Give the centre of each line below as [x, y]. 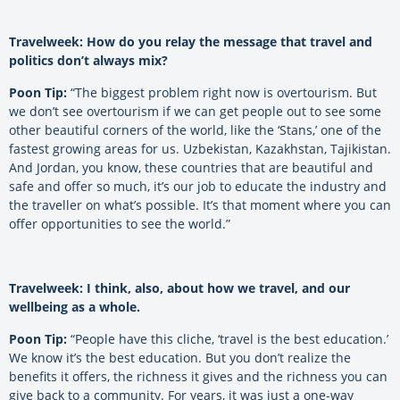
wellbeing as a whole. [75, 306]
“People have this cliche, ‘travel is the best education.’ [228, 338]
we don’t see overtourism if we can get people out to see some [195, 111]
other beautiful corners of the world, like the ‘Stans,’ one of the [195, 129]
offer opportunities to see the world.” [120, 223]
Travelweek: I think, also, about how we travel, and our [179, 287]
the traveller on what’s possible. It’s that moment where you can [200, 204]
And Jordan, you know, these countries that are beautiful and [191, 167]
